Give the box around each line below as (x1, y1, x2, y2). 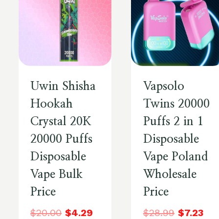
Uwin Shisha (30, 81, 96, 93)
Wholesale (143, 169, 197, 181)
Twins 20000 (143, 98, 210, 110)
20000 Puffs (30, 133, 93, 146)
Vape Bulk (30, 169, 83, 181)
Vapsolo (143, 81, 184, 93)
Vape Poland (143, 151, 208, 163)
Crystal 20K (30, 116, 92, 128)
